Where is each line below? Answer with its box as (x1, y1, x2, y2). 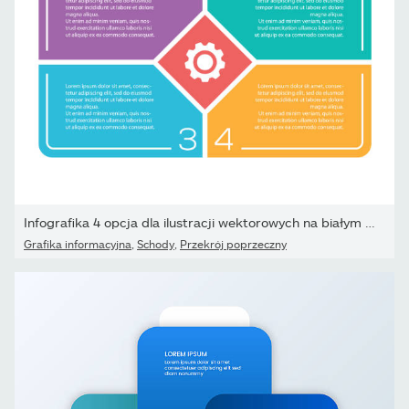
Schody (137, 236, 174, 250)
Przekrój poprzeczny (180, 236, 287, 250)
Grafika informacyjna (24, 236, 131, 250)
